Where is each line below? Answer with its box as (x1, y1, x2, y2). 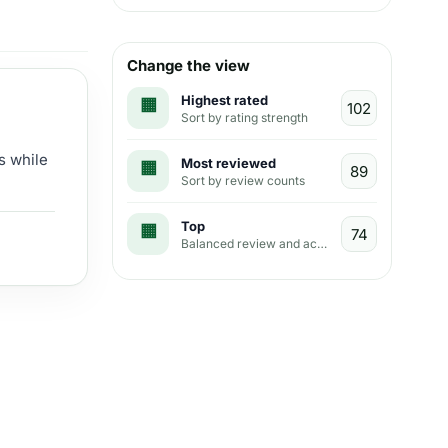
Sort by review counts (181, 172, 305, 188)
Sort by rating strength (181, 109, 308, 125)
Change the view (127, 56, 250, 75)
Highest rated (181, 91, 268, 108)
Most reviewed (181, 154, 276, 171)
